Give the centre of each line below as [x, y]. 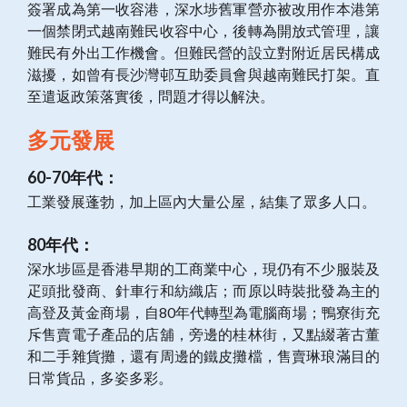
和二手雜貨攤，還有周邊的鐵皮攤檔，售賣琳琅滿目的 [203, 356]
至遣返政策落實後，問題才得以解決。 [151, 96]
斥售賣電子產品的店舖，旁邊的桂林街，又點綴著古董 [203, 334]
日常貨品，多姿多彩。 [100, 378]
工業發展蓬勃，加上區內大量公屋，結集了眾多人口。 [202, 202]
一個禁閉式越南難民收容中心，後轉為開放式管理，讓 [203, 31]
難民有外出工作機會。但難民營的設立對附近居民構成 [203, 53]
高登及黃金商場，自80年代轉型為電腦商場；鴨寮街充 [203, 313]
